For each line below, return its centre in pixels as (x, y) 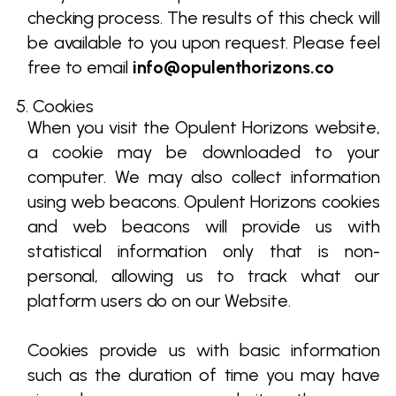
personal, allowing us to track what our (204, 276)
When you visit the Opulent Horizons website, (204, 127)
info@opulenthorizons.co (233, 67)
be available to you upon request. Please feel (204, 42)
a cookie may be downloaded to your (204, 152)
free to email (80, 67)
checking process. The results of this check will (204, 18)
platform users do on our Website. (159, 301)
